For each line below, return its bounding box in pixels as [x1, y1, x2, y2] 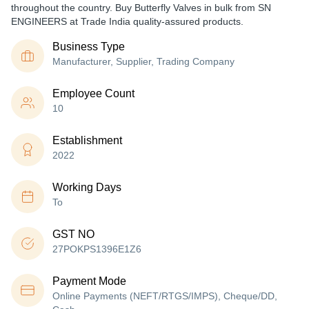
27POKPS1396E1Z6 [52, 243, 141, 255]
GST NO [52, 228, 94, 240]
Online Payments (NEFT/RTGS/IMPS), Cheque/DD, [52, 290, 277, 301]
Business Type [52, 41, 125, 52]
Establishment [52, 134, 122, 146]
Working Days [52, 181, 121, 193]
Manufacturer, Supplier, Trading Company [52, 56, 235, 67]
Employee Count [52, 88, 134, 99]
